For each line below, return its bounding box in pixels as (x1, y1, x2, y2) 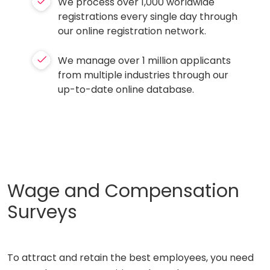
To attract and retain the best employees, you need (7, 250, 254, 265)
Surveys (7, 199, 77, 225)
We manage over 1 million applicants (58, 53, 231, 67)
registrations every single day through (58, 9, 238, 24)
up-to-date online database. (58, 82, 195, 96)
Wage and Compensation (7, 178, 239, 204)
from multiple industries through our (58, 67, 229, 82)
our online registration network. (58, 24, 207, 38)
